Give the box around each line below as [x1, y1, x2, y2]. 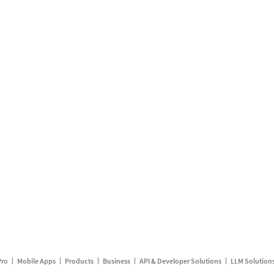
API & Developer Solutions [139, 256, 221, 265]
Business [102, 256, 130, 265]
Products [64, 256, 94, 265]
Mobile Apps [17, 256, 56, 265]
